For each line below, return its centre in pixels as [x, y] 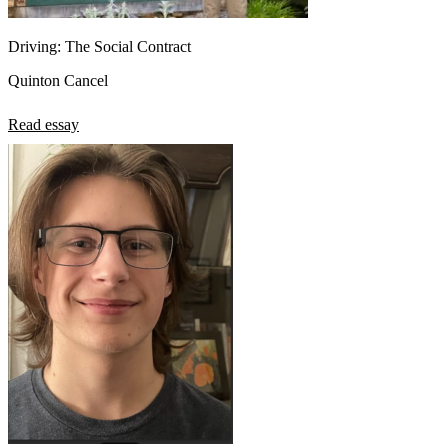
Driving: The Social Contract [99, 46]
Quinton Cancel [58, 80]
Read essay [43, 124]
